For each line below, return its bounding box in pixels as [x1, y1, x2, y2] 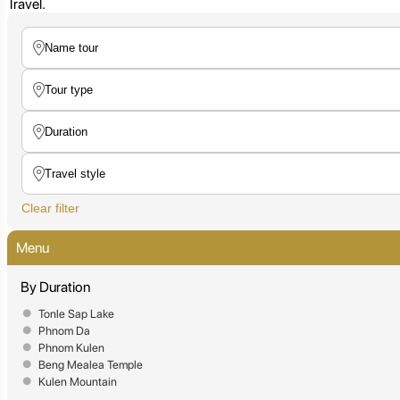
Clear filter [21, 200, 79, 215]
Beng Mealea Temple [38, 357, 143, 371]
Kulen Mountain [38, 374, 117, 388]
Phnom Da [38, 323, 90, 337]
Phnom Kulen [38, 340, 104, 354]
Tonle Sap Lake [38, 306, 114, 321]
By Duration [21, 278, 90, 296]
